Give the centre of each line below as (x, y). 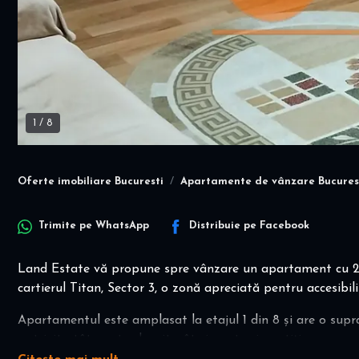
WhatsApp (122, 226)
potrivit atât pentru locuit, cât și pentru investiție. (164, 339)
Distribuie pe (224, 226)
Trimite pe (67, 226)
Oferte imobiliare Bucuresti (91, 182)
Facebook (284, 226)
